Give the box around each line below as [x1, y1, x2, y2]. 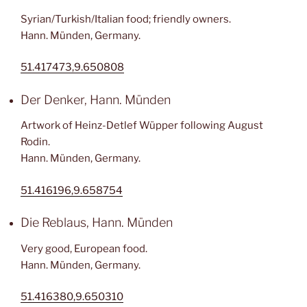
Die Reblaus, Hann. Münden [21, 215, 173, 230]
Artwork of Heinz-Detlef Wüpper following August [21, 119, 263, 132]
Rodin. [21, 136, 50, 148]
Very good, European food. [21, 242, 147, 255]
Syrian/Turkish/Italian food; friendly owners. [21, 12, 231, 25]
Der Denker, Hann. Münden [21, 92, 171, 107]
